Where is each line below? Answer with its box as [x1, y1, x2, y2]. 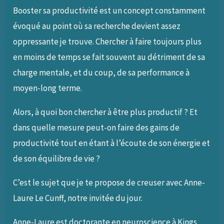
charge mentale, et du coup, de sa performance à [13, 67, 190, 78]
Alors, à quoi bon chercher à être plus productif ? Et [13, 106, 198, 118]
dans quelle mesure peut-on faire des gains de [13, 122, 180, 133]
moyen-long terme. [13, 82, 82, 94]
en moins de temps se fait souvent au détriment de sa [13, 51, 205, 63]
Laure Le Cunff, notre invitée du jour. [13, 192, 143, 204]
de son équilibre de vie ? [13, 153, 103, 164]
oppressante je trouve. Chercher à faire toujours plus [13, 36, 202, 47]
